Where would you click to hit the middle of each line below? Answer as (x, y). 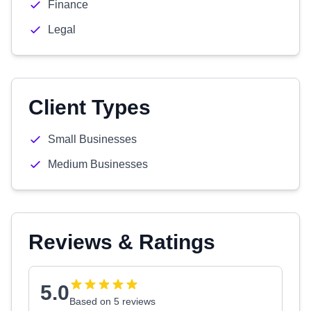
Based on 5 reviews (112, 301)
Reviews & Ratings (122, 242)
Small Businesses (92, 139)
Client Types (90, 107)
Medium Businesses (98, 164)
